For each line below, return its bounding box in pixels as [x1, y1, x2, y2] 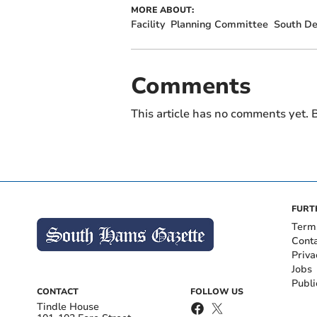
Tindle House [37, 299, 99, 313]
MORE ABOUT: [130, 4, 194, 16]
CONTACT [37, 285, 79, 297]
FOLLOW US [190, 285, 243, 297]
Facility [130, 17, 165, 31]
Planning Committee [170, 17, 268, 31]
